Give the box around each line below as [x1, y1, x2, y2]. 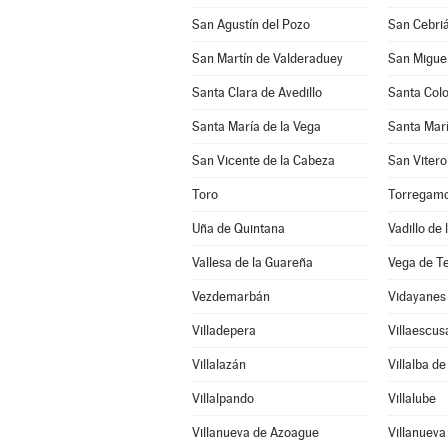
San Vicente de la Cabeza [191, 153, 335, 168]
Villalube [387, 391, 436, 406]
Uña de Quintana [191, 221, 285, 236]
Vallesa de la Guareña [191, 255, 313, 270]
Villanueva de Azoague [191, 425, 319, 440]
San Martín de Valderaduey [191, 51, 343, 66]
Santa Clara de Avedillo [191, 85, 322, 100]
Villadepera [191, 323, 256, 338]
